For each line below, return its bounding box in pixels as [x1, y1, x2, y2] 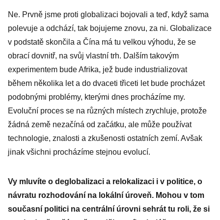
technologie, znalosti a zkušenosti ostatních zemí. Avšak [8, 134, 202, 142]
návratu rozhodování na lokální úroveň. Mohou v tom [8, 191, 204, 199]
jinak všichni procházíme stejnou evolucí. [8, 148, 150, 156]
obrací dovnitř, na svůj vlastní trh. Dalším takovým [8, 52, 179, 60]
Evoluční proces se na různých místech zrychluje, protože [8, 107, 207, 115]
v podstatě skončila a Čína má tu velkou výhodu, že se [8, 38, 196, 46]
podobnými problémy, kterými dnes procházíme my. [8, 93, 185, 101]
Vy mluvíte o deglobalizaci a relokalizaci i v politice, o [8, 177, 202, 186]
